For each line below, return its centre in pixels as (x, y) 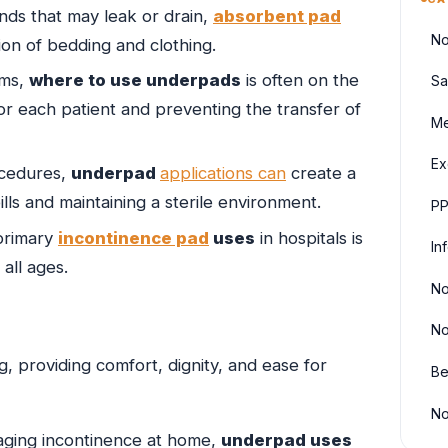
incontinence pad (133, 237)
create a (321, 173)
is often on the (300, 79)
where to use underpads (135, 79)
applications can (223, 173)
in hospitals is (309, 237)
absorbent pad (277, 15)
